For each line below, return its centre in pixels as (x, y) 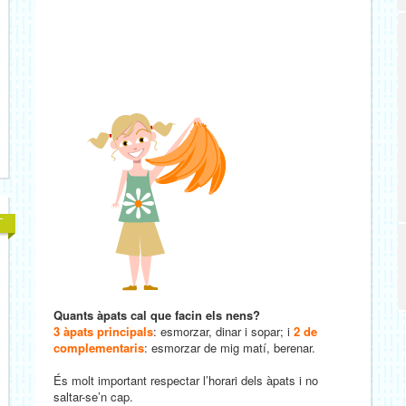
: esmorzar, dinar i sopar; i (223, 331)
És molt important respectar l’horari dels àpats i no (186, 380)
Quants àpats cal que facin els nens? (157, 315)
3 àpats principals (103, 331)
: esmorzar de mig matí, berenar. (230, 348)
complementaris (99, 348)
